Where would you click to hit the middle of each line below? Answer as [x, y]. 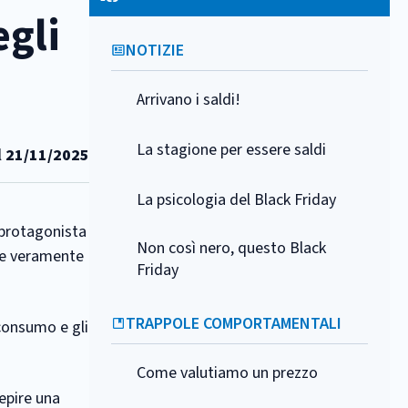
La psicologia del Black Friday [236, 200]
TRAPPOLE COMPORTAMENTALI [234, 324]
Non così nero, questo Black [231, 248]
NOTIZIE [155, 51]
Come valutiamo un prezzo [227, 373]
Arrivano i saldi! [189, 100]
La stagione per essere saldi [231, 150]
